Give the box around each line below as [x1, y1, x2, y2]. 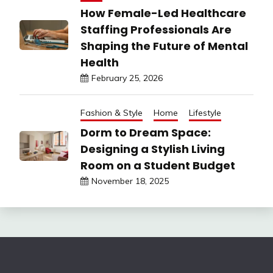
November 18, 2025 [91, 175, 169, 186]
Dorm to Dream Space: [80, 124, 211, 140]
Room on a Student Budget [80, 157, 235, 173]
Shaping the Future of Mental [80, 38, 248, 54]
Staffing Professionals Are [80, 21, 232, 37]
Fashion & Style [80, 107, 143, 118]
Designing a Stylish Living [80, 141, 225, 157]
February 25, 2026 [91, 72, 163, 83]
